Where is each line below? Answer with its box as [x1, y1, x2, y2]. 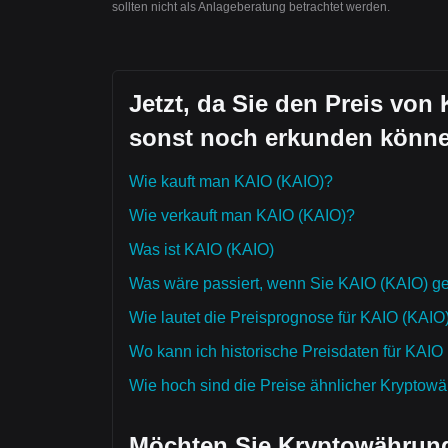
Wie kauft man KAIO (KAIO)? [129, 173, 333, 190]
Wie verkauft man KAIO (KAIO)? [129, 207, 355, 224]
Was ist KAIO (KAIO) [129, 241, 274, 258]
